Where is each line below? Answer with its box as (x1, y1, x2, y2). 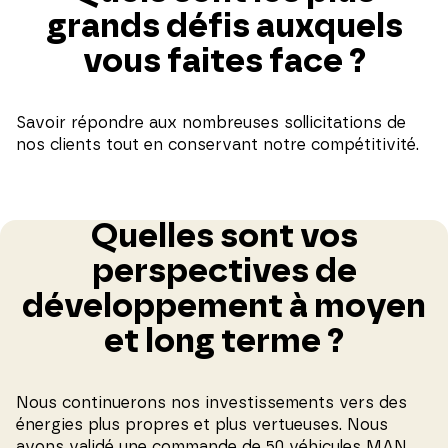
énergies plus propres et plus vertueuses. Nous (16, 416, 388, 433)
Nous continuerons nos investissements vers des (16, 394, 407, 411)
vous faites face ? (82, 44, 366, 79)
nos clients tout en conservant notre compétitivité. (16, 136, 419, 153)
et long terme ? (104, 324, 344, 359)
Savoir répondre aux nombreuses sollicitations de (16, 114, 406, 131)
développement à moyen (22, 289, 426, 324)
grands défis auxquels (45, 9, 403, 44)
